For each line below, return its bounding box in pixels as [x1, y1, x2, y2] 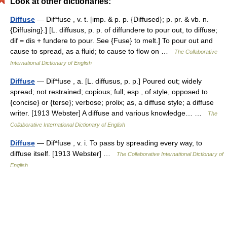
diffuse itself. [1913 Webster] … [10, 149, 117, 158]
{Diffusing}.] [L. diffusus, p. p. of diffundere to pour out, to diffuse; [10, 26, 217, 34]
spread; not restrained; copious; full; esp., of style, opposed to [10, 88, 208, 96]
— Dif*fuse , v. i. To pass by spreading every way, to [35, 139, 202, 147]
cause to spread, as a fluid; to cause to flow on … [10, 47, 174, 55]
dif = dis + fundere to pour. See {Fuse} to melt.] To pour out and [10, 36, 213, 45]
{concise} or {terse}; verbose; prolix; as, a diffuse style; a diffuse [10, 98, 214, 106]
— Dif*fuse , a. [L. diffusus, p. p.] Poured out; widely [35, 77, 202, 85]
